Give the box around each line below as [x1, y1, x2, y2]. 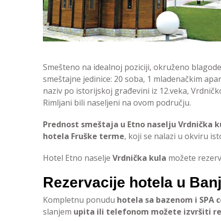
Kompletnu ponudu [43, 194, 117, 205]
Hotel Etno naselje [43, 152, 112, 163]
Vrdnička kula [112, 152, 166, 163]
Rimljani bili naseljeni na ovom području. [43, 97, 191, 108]
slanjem [43, 206, 74, 217]
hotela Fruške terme [43, 131, 124, 142]
